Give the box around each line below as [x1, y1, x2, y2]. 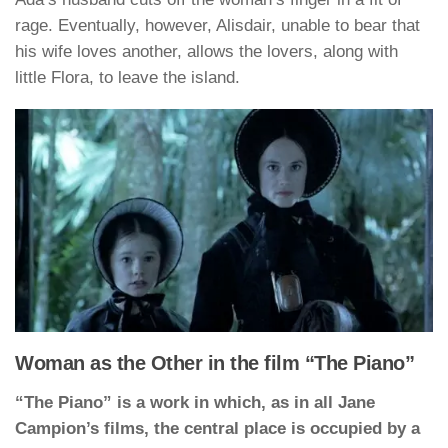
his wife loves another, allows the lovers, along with [15, 42, 398, 62]
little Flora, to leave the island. [15, 68, 240, 88]
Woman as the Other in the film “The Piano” [15, 352, 414, 375]
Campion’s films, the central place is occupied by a [15, 419, 420, 439]
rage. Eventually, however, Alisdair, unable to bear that [15, 16, 420, 36]
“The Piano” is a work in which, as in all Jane [15, 393, 375, 413]
